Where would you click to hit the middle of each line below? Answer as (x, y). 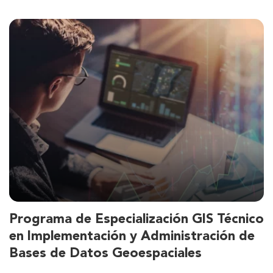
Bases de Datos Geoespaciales (105, 254)
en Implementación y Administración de (132, 237)
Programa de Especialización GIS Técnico (136, 220)
